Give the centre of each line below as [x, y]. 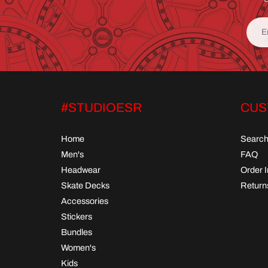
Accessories [85, 201]
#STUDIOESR [101, 107]
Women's [78, 247]
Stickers [77, 216]
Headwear [81, 170]
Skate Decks [85, 185]
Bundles [77, 232]
